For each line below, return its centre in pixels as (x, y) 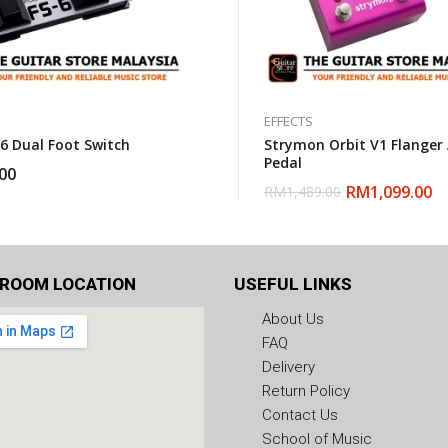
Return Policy (306, 391)
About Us (293, 319)
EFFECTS (288, 121)
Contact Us (300, 415)
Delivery (288, 367)
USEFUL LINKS (293, 284)
